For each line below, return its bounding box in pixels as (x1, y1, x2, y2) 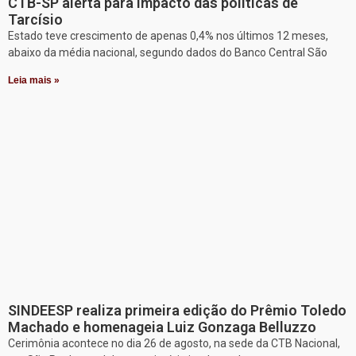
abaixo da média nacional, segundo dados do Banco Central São (8, 45, 327, 59)
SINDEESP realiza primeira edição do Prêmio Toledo (8, 301, 346, 319)
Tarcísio (8, 10, 63, 28)
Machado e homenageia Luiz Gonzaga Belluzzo (8, 318, 316, 335)
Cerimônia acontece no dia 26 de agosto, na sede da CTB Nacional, (8, 336, 340, 350)
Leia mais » (8, 74, 60, 86)
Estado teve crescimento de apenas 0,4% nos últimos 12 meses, (8, 29, 328, 42)
